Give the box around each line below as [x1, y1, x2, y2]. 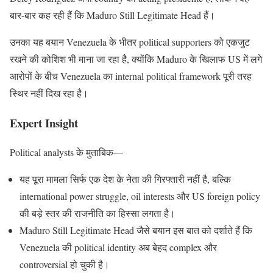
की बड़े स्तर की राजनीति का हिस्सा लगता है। [19, 207, 175, 220]
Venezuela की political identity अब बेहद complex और [19, 241, 217, 254]
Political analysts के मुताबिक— [10, 146, 123, 159]
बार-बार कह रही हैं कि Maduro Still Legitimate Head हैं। [10, 8, 215, 21]
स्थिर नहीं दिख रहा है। [10, 86, 88, 99]
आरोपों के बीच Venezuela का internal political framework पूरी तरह [10, 69, 252, 82]
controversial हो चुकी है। [19, 258, 110, 271]
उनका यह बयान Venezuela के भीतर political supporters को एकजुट [10, 35, 250, 48]
